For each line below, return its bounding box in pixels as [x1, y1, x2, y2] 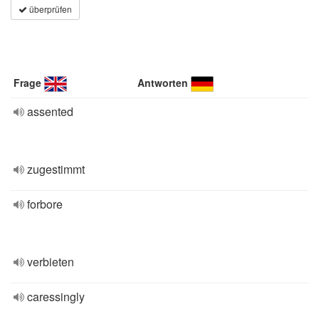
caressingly [27, 288, 85, 305]
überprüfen [27, 3, 72, 15]
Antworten [137, 75, 189, 90]
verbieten [27, 253, 74, 270]
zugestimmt [27, 161, 85, 177]
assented [27, 103, 73, 120]
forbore [27, 196, 63, 212]
